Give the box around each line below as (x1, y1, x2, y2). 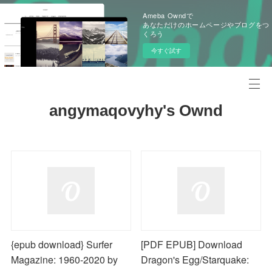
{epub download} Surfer (11, 237, 113, 252)
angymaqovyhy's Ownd (49, 101, 223, 120)
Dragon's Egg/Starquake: (141, 253, 249, 267)
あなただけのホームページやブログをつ (143, 19, 270, 29)
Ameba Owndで (143, 10, 194, 20)
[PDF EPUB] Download (141, 237, 242, 252)
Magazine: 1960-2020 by (11, 253, 118, 267)
